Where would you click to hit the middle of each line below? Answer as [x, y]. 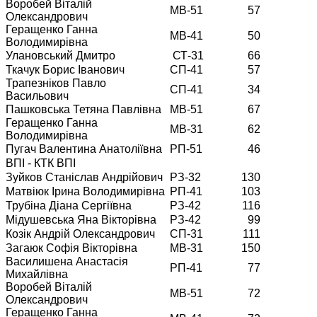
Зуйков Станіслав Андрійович [84, 177]
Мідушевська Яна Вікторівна [81, 219]
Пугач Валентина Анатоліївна [84, 149]
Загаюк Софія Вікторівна [71, 248]
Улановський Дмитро [60, 55]
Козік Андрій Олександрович [80, 234]
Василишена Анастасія [67, 261]
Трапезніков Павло [56, 83]
